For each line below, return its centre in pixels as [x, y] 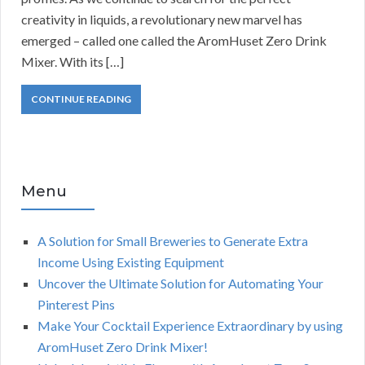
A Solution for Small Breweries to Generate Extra [173, 241]
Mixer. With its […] [73, 62]
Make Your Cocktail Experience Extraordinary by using [190, 326]
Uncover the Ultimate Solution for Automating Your [180, 284]
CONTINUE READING [81, 99]
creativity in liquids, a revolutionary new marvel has [162, 20]
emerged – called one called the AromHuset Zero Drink [174, 41]
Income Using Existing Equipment [131, 262]
